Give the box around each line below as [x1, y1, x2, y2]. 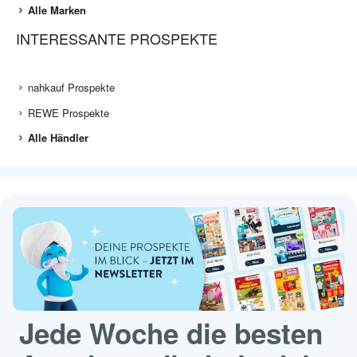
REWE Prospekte [28, 105, 109, 121]
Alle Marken [28, 2, 86, 18]
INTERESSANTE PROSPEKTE [16, 28, 218, 49]
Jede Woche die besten [19, 313, 323, 354]
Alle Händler [28, 130, 88, 146]
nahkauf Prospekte [28, 80, 115, 96]
